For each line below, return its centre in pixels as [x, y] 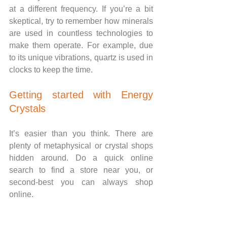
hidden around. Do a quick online [81, 158]
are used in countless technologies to [81, 33]
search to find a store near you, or [81, 170]
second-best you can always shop [81, 182]
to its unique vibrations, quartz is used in [81, 57]
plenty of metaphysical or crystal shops [81, 145]
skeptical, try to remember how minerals [81, 21]
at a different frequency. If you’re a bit [81, 9]
